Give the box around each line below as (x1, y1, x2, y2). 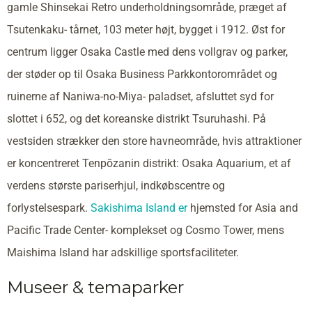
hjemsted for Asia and (187, 201, 298, 214)
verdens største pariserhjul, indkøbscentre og (7, 178, 225, 192)
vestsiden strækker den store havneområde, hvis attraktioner (7, 134, 302, 148)
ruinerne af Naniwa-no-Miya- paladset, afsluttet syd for (7, 89, 274, 103)
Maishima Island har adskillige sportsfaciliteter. (7, 245, 239, 259)
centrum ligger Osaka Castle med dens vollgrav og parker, (7, 45, 288, 58)
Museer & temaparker (7, 276, 184, 297)
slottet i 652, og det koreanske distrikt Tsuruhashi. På (7, 111, 266, 125)
